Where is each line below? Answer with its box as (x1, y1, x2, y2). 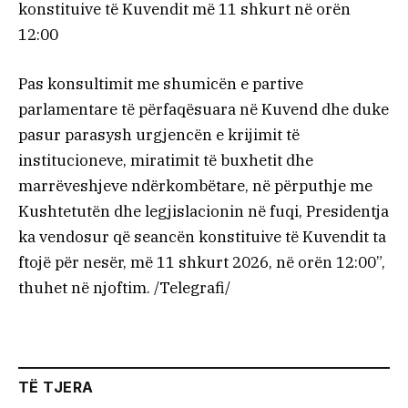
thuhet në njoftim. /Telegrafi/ (18, 278, 230, 299)
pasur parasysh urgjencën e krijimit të (18, 125, 300, 146)
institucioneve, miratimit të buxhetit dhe (18, 150, 313, 171)
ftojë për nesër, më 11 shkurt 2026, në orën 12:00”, (18, 252, 385, 273)
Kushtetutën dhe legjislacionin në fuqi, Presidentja (18, 201, 389, 222)
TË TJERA (18, 377, 94, 396)
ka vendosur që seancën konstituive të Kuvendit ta (18, 227, 386, 248)
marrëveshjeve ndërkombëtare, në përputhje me (18, 176, 372, 197)
